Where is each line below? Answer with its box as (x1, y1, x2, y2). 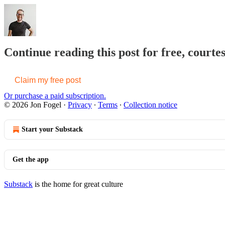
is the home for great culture (33, 180, 123, 189)
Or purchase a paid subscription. (4, 91, 106, 100)
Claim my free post (15, 76, 81, 85)
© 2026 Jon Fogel (4, 100, 61, 109)
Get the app (13, 156, 49, 164)
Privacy (68, 100, 92, 109)
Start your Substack (22, 126, 83, 134)
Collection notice (124, 100, 177, 109)
